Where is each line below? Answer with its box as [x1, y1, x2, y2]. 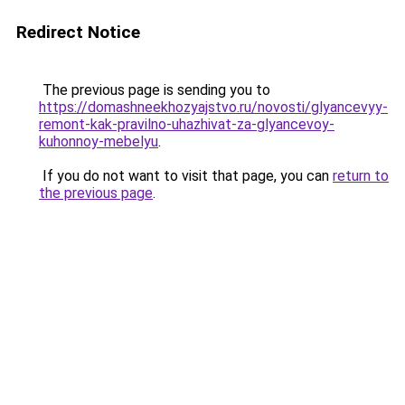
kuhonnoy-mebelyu [39, 133, 158, 150]
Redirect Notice [16, 22, 140, 42]
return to [333, 167, 389, 184]
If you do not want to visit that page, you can [39, 167, 333, 184]
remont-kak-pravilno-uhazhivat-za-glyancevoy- [39, 116, 334, 133]
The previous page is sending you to [39, 81, 270, 99]
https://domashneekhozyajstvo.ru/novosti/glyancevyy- [39, 99, 388, 116]
